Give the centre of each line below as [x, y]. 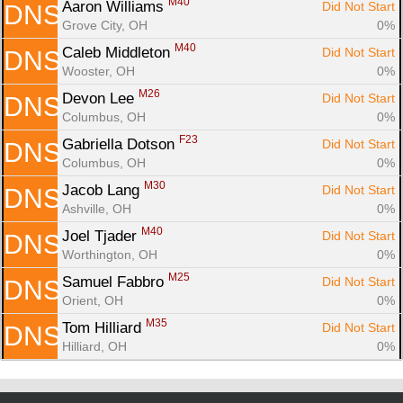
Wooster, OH [99, 71]
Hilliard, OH [94, 346]
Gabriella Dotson [121, 144]
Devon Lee [100, 98]
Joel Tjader [102, 236]
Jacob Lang [103, 190]
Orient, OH [93, 300]
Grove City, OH [105, 25]
